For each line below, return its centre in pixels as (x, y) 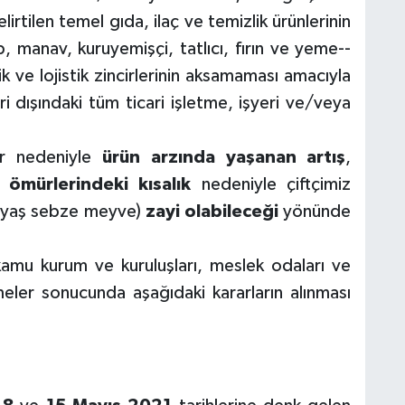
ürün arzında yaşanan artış (224, 157)
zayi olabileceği (212, 211)
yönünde (315, 211)
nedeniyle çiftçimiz (276, 184)
